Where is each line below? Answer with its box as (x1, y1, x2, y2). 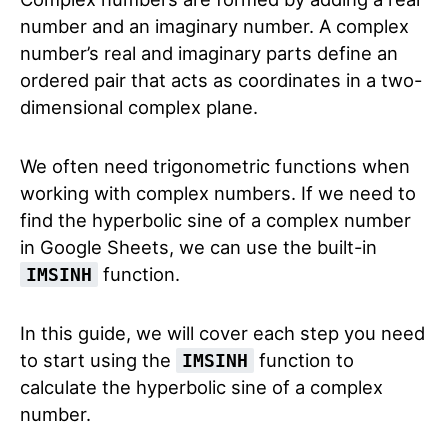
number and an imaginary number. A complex (20, 15, 409, 37)
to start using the (20, 349, 176, 371)
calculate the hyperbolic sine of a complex (20, 376, 383, 398)
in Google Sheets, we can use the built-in (20, 236, 377, 258)
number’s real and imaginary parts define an (20, 42, 398, 64)
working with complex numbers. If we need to (20, 182, 416, 204)
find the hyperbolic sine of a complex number (20, 209, 411, 231)
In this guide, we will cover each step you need (20, 322, 425, 344)
